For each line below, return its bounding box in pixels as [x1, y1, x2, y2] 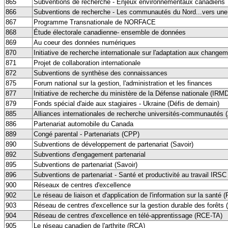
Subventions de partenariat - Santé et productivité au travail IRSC [34, 170, 226, 179]
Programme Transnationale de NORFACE [34, 18, 156, 26]
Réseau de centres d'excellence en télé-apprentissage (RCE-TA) [34, 211, 222, 219]
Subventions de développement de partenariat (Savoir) [34, 140, 193, 148]
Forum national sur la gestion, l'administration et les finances [34, 79, 212, 87]
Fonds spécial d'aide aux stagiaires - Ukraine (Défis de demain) [34, 99, 219, 107]
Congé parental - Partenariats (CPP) [34, 130, 139, 138]
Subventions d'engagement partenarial [34, 150, 146, 158]
